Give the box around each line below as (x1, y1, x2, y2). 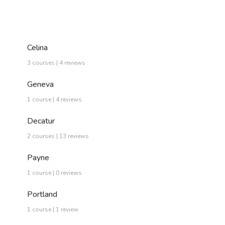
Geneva (27, 79, 54, 90)
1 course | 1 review (27, 205, 78, 214)
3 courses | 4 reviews (27, 59, 85, 67)
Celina (27, 42, 48, 54)
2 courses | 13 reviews (27, 132, 89, 141)
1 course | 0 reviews (27, 169, 82, 177)
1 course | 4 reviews (27, 95, 82, 104)
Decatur (27, 116, 55, 127)
